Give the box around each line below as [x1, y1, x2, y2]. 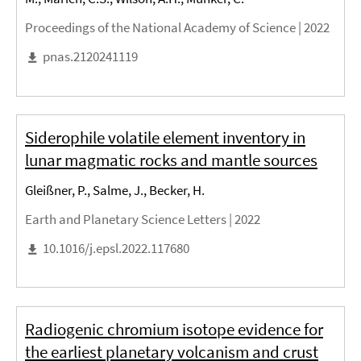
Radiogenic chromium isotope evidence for [25, 317, 323, 340]
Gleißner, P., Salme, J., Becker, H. [25, 181, 205, 200]
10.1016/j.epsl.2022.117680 [43, 239, 189, 258]
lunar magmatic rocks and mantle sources [25, 149, 317, 172]
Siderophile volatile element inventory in [25, 127, 305, 149]
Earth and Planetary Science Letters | [25, 210, 234, 229]
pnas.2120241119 [43, 48, 138, 66]
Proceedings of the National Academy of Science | [25, 19, 304, 37]
